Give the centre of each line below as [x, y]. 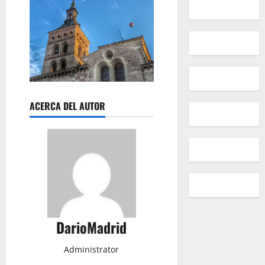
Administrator [92, 250]
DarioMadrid [92, 227]
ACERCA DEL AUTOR [67, 106]
